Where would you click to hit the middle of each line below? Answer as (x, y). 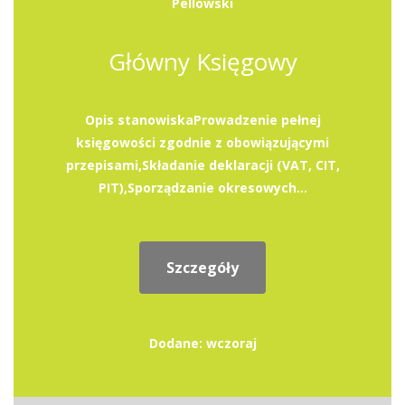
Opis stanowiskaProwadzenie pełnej (202, 120)
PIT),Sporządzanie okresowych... (202, 188)
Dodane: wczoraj (202, 343)
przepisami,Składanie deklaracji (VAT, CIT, (202, 165)
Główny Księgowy (202, 61)
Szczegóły (202, 268)
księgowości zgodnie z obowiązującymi (202, 142)
